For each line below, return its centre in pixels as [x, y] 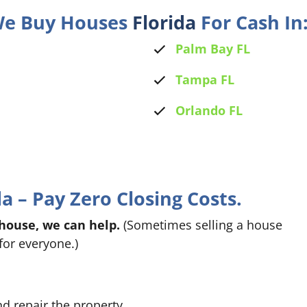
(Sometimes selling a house [201, 225]
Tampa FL [205, 80]
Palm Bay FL [212, 49]
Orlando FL [209, 111]
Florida [167, 23]
